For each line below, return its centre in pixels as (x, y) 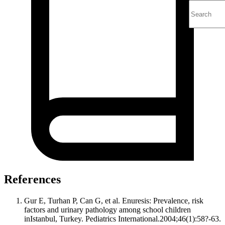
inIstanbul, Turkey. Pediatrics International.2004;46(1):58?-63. (123, 219)
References (32, 180)
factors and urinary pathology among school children (107, 210)
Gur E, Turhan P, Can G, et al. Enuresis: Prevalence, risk (114, 201)
